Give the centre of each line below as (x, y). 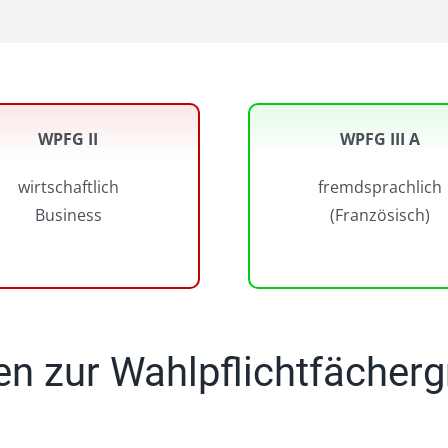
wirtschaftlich (68, 187)
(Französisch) (380, 215)
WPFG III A (380, 139)
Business (68, 215)
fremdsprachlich (380, 187)
